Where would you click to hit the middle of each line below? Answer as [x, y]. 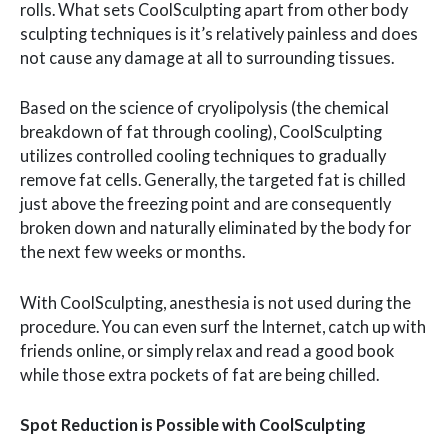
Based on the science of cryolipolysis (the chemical [204, 108]
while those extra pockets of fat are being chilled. [199, 374]
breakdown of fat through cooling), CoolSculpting [201, 132]
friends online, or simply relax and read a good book [207, 350]
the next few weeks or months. [132, 252]
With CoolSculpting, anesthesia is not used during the [215, 302]
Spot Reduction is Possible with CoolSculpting [193, 424]
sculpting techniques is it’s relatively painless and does [219, 34]
